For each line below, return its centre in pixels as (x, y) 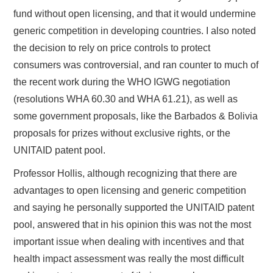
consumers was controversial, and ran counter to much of (136, 65)
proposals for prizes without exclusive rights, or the (122, 133)
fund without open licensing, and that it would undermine (135, 13)
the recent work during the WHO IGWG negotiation (122, 82)
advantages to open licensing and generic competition (130, 190)
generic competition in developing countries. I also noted (135, 30)
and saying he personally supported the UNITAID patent (134, 207)
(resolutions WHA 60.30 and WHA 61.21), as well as (126, 99)
